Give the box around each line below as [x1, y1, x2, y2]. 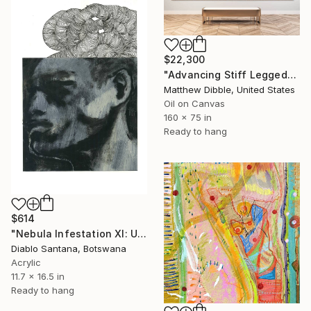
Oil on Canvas [164, 97, 225, 109]
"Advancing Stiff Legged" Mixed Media [287, 68, 296, 81]
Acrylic [11, 257, 41, 269]
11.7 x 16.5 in [11, 271, 65, 283]
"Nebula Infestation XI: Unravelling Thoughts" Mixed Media [137, 228, 147, 240]
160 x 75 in [164, 111, 212, 123]
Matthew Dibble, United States [164, 83, 295, 95]
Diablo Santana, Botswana [11, 243, 126, 255]
